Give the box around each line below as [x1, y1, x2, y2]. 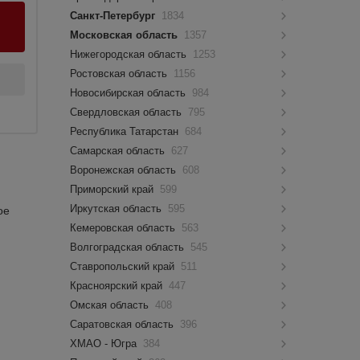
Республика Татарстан [70, 125, 182, 137]
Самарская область [70, 145, 169, 157]
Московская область [70, 29, 182, 41]
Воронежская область [70, 164, 180, 176]
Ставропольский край [70, 260, 178, 272]
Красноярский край [70, 280, 166, 292]
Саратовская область [70, 318, 178, 330]
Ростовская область [70, 67, 171, 80]
